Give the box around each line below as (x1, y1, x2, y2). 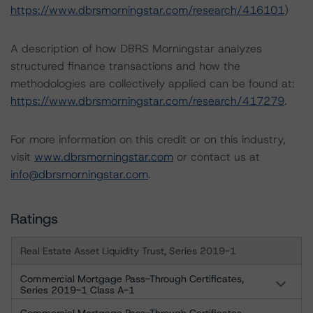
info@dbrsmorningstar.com (10, 167, 148, 182)
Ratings (10, 210, 58, 228)
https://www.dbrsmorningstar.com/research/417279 (10, 94, 284, 108)
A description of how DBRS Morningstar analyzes (10, 41, 262, 56)
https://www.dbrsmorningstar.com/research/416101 (10, 3, 284, 17)
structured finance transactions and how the (10, 59, 240, 73)
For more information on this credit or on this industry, (10, 132, 286, 147)
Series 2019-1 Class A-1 (20, 284, 135, 296)
